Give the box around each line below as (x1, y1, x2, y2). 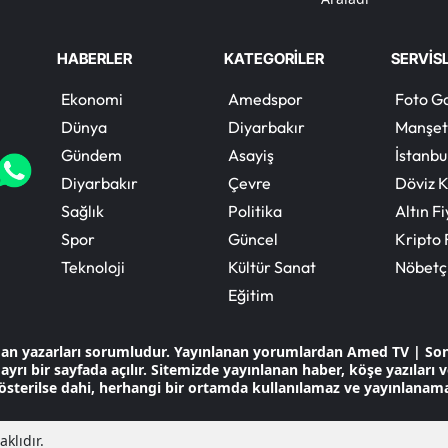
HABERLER (56, 49, 132, 69)
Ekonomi (60, 89, 123, 110)
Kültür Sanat (227, 257, 316, 278)
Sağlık (60, 201, 104, 222)
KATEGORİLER (223, 49, 324, 69)
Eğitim (227, 285, 274, 306)
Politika (227, 201, 282, 222)
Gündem (60, 145, 122, 166)
